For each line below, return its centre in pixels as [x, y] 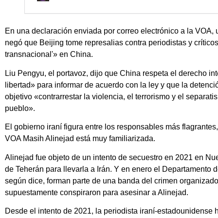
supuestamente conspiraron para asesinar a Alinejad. [97, 192]
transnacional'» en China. [49, 54]
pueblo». [20, 108]
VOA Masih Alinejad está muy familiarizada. [80, 139]
